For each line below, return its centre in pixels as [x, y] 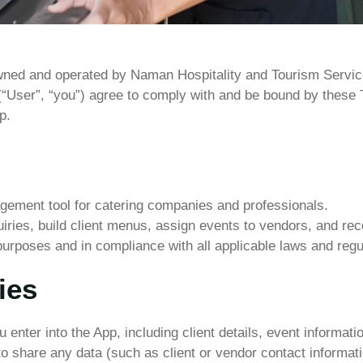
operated [81, 75]
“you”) [67, 95]
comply [167, 95]
